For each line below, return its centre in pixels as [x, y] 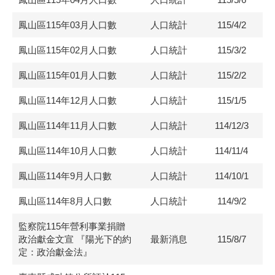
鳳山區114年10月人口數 [68, 151]
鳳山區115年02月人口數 [68, 50]
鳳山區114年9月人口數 [65, 176]
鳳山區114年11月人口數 [68, 126]
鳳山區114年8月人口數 [65, 201]
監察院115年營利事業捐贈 [72, 226]
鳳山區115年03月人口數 [68, 25]
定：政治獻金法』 [55, 252]
